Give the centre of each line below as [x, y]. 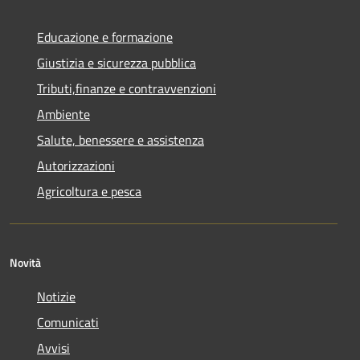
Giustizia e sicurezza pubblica [117, 62]
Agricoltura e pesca [89, 191]
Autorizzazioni [76, 165]
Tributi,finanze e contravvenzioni [127, 88]
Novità [25, 262]
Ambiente [63, 114]
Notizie [56, 296]
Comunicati [68, 322]
